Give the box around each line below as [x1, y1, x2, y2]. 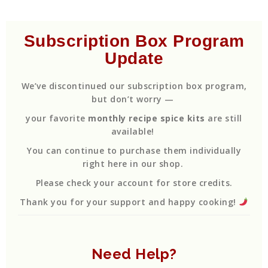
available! [111, 126, 157, 137]
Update [105, 49, 163, 68]
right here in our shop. [82, 158, 186, 169]
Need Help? [91, 245, 177, 263]
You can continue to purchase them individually [27, 145, 241, 156]
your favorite [26, 112, 89, 124]
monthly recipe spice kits [88, 112, 205, 124]
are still [205, 112, 242, 124]
